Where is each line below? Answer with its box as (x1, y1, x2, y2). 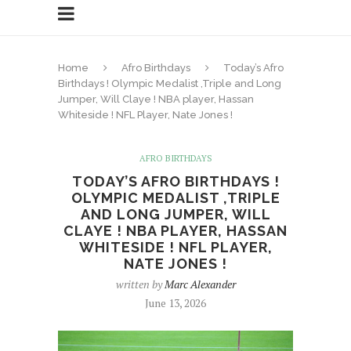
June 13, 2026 (145, 295, 206, 311)
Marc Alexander (164, 277, 236, 292)
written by (115, 277, 165, 292)
